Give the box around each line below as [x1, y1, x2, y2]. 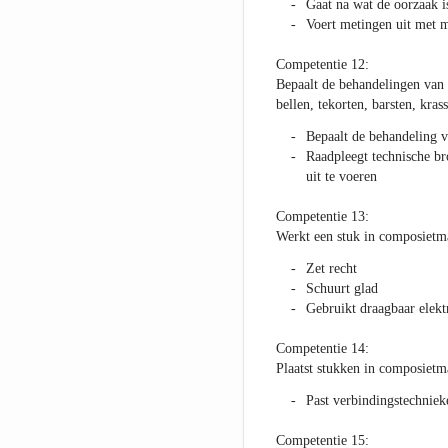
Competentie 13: [275, 209, 369, 225]
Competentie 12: [275, 57, 369, 73]
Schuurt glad [305, 281, 378, 297]
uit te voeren [305, 169, 377, 185]
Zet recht [305, 261, 357, 277]
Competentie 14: [275, 341, 369, 357]
